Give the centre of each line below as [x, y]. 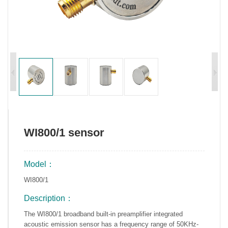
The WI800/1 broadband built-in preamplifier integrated [103, 214]
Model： [39, 164]
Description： [49, 198]
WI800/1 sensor [64, 132]
